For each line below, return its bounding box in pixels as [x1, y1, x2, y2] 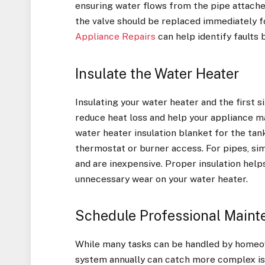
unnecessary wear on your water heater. [75, 173, 248, 185]
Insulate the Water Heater [75, 66, 240, 82]
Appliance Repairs [75, 31, 156, 43]
